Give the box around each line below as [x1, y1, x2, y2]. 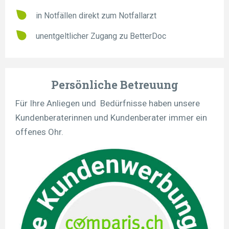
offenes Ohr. [15, 127, 63, 138]
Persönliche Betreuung [51, 77, 178, 93]
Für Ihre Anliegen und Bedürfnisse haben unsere [15, 98, 200, 109]
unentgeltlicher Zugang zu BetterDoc [36, 31, 166, 41]
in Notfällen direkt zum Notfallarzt [36, 11, 156, 21]
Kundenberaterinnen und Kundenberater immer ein [15, 112, 207, 123]
